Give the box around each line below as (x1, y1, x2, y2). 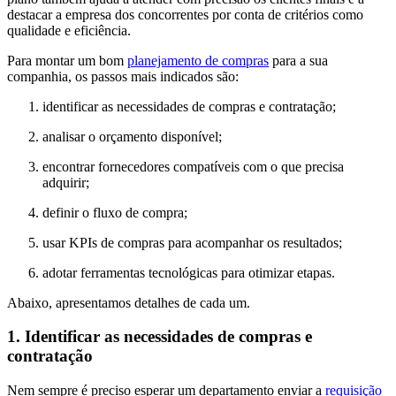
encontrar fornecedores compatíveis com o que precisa (42, 158, 344, 174)
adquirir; (42, 174, 89, 190)
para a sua (269, 52, 328, 68)
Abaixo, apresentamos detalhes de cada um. (7, 294, 250, 310)
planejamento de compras (127, 52, 269, 68)
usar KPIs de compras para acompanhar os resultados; (42, 234, 342, 250)
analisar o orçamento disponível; (42, 128, 222, 144)
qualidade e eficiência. (7, 22, 131, 38)
